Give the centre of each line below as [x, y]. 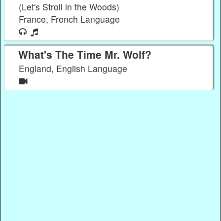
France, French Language [71, 19]
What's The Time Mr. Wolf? [85, 54]
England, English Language [74, 68]
